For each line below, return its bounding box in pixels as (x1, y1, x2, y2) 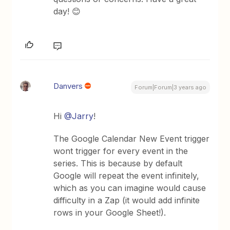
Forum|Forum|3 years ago (134, 84, 206, 91)
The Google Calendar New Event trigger (53, 133, 210, 144)
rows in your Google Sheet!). (53, 207, 166, 218)
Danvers (53, 81, 83, 91)
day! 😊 (53, 6, 81, 16)
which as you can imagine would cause (53, 183, 206, 193)
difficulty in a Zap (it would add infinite (53, 195, 200, 205)
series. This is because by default (53, 158, 183, 168)
